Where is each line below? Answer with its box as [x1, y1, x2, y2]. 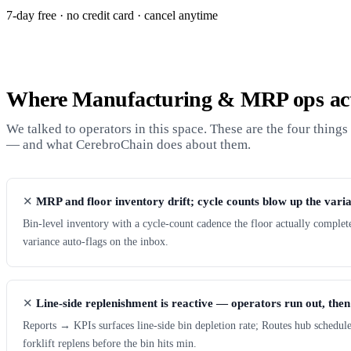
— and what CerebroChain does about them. [6, 137, 251, 152]
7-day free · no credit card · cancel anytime [6, 8, 218, 22]
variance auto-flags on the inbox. [23, 235, 168, 248]
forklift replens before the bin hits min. [23, 337, 197, 349]
